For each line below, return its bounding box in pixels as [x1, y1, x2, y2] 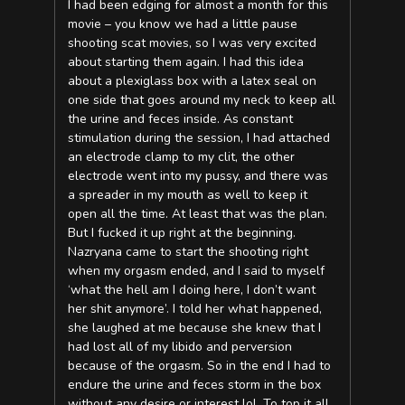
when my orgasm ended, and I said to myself [68, 262, 325, 280]
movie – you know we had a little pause [68, 15, 298, 33]
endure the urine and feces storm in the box [68, 376, 322, 394]
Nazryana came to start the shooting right [68, 243, 309, 261]
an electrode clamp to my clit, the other [68, 148, 296, 166]
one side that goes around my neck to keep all [68, 91, 336, 109]
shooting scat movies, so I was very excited [68, 34, 317, 52]
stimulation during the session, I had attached [68, 129, 331, 147]
